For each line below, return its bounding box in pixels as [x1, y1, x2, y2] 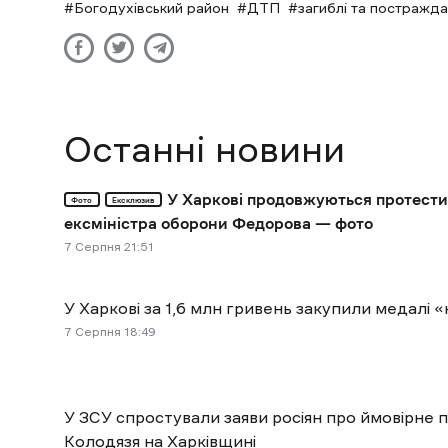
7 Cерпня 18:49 [64, 325, 156, 338]
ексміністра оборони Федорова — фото [64, 214, 373, 231]
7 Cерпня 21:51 [64, 240, 154, 253]
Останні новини [64, 130, 345, 167]
